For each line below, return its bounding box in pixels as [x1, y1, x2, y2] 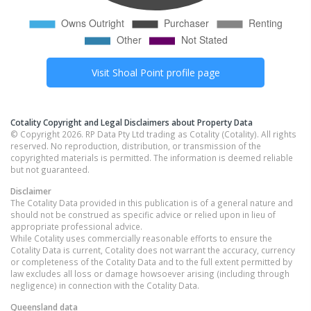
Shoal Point [112, 66, 164, 80]
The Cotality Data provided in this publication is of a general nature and [10, 197, 293, 209]
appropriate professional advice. [10, 221, 142, 233]
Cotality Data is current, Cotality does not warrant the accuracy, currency [10, 244, 295, 256]
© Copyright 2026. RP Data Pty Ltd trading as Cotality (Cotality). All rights [10, 128, 296, 140]
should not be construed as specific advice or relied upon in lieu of [10, 209, 276, 221]
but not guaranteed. [10, 164, 90, 176]
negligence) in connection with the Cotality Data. [10, 280, 199, 292]
